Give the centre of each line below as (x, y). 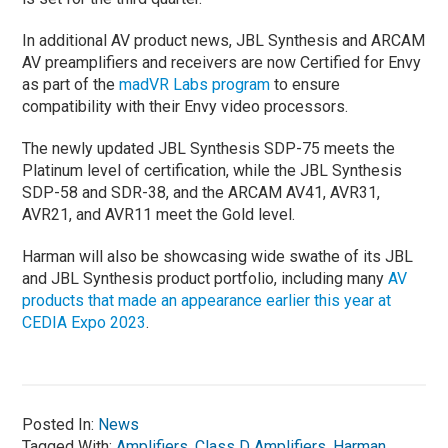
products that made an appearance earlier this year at (207, 300)
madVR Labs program (195, 84)
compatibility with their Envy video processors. (185, 106)
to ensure (305, 84)
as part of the (71, 84)
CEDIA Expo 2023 (84, 322)
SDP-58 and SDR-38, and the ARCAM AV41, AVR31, (201, 192)
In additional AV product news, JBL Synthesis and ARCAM (224, 40)
